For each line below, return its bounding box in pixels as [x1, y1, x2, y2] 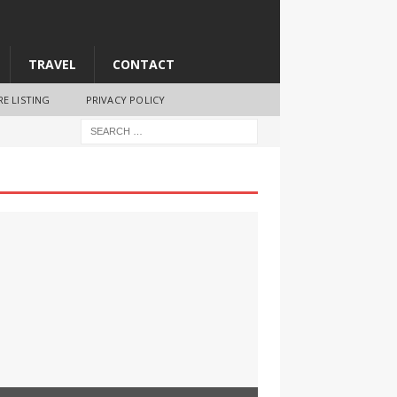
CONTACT [113, 56, 175, 73]
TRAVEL [28, 56, 76, 73]
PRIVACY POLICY [85, 93, 166, 106]
